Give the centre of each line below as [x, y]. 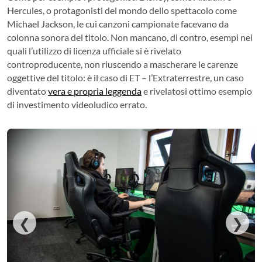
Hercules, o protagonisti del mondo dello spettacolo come [122, 10]
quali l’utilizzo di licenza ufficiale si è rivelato [94, 50]
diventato [27, 91]
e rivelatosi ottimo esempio [197, 91]
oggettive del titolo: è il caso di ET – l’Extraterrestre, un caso [125, 77]
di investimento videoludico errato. [77, 104]
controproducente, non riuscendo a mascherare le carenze [123, 64]
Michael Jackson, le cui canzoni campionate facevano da [118, 23]
